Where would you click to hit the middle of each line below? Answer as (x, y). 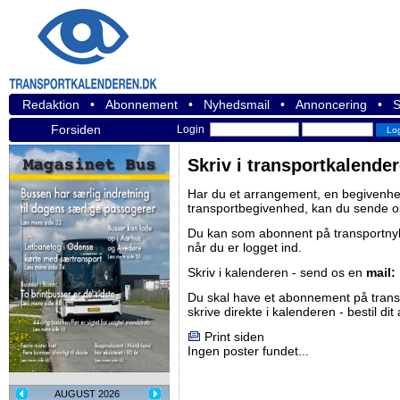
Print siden (234, 337)
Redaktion (51, 104)
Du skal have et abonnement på (279, 297)
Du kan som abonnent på (261, 233)
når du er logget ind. (245, 247)
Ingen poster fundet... (248, 351)
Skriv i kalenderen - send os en (277, 272)
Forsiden (76, 129)
